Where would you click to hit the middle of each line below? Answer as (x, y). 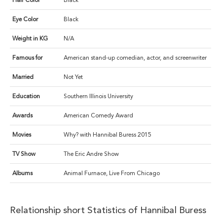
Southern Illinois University (98, 96)
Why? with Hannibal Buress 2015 (108, 135)
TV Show (24, 154)
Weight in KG (30, 39)
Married (23, 77)
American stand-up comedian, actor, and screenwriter (135, 58)
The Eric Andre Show (91, 154)
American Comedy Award (98, 116)
